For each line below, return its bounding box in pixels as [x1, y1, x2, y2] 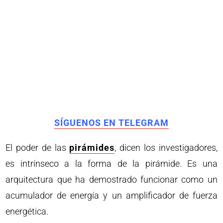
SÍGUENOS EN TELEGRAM [54, 117, 169, 128]
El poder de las [5, 142, 70, 153]
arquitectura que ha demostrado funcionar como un [5, 174, 218, 185]
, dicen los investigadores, [114, 142, 218, 153]
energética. [5, 206, 49, 217]
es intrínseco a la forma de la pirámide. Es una [5, 158, 218, 169]
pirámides [69, 142, 115, 153]
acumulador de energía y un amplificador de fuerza [5, 190, 218, 201]
